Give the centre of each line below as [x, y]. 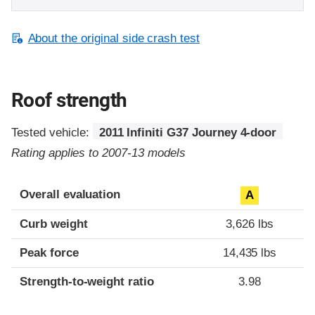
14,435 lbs [250, 253]
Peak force [49, 253]
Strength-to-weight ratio [87, 282]
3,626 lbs [250, 224]
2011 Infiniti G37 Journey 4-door [188, 133]
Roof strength [69, 101]
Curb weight [54, 224]
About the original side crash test [114, 38]
